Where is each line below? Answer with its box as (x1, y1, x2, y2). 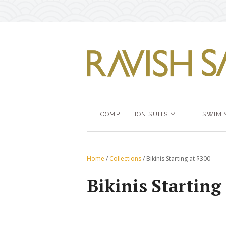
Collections (109, 154, 141, 163)
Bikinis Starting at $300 (146, 154, 210, 163)
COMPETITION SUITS (100, 110, 168, 118)
